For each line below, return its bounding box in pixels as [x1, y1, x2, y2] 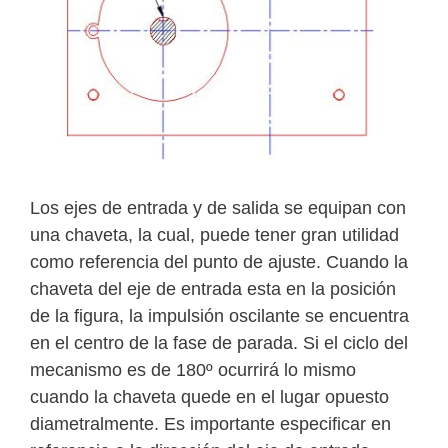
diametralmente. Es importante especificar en [30, 414, 391, 435]
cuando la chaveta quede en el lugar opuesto [30, 387, 389, 408]
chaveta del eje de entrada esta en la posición [30, 279, 396, 300]
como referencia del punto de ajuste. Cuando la [30, 252, 408, 273]
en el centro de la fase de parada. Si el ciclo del [30, 333, 408, 354]
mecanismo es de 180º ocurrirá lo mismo [30, 360, 356, 381]
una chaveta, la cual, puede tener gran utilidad [30, 225, 399, 246]
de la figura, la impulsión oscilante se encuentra [30, 306, 409, 327]
